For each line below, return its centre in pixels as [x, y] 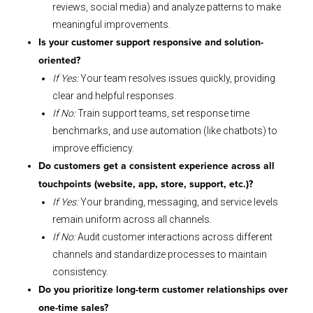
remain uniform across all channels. [132, 220]
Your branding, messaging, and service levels [178, 202]
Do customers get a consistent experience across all [156, 167]
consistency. [80, 272]
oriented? [59, 61]
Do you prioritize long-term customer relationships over [163, 290]
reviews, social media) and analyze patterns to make [167, 7]
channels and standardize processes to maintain [160, 255]
